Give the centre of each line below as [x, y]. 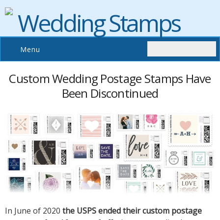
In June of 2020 [34, 211]
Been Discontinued [110, 93]
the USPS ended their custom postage [132, 211]
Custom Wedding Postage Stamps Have [110, 78]
